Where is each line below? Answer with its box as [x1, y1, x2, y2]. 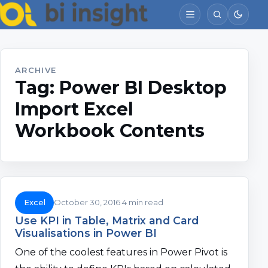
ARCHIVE [15, 65, 57, 75]
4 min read [122, 197, 164, 208]
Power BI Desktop [59, 77, 227, 99]
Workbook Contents [15, 120, 205, 142]
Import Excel [15, 98, 133, 120]
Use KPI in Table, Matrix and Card [15, 214, 199, 227]
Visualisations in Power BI [15, 226, 157, 239]
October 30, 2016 [54, 197, 121, 208]
